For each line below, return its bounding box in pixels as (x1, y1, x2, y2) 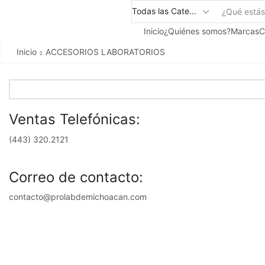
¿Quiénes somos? (163, 25, 231, 36)
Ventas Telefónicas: (9, 110, 140, 128)
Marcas (230, 25, 259, 36)
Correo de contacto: (9, 168, 143, 186)
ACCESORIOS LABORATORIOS (45, 46, 165, 57)
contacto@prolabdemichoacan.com (9, 192, 147, 202)
